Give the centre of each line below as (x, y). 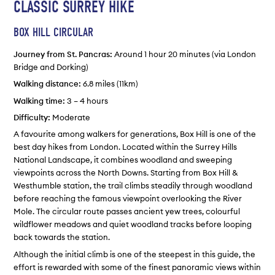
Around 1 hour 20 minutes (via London (184, 54)
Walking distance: (48, 84)
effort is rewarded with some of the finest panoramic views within (137, 267)
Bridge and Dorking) (51, 67)
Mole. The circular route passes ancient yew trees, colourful (127, 211)
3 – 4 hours (87, 100)
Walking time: (40, 100)
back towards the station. (62, 237)
